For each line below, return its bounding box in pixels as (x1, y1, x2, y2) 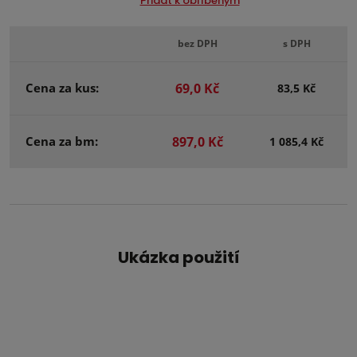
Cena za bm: (25, 133, 98, 149)
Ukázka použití (117, 246, 240, 269)
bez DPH (177, 37, 218, 50)
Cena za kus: (25, 80, 99, 96)
